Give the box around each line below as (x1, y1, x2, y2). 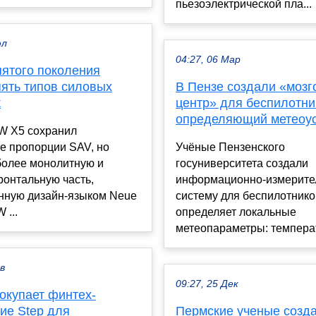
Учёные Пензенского (176, 141, 285, 154)
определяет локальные (176, 206, 296, 219)
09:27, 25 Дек (176, 279, 238, 290)
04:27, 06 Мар (176, 54, 241, 66)
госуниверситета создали (176, 157, 308, 170)
